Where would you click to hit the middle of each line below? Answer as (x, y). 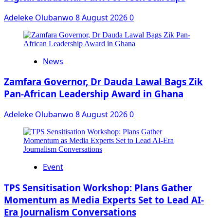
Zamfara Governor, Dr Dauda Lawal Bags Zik (103, 82)
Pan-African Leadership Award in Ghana (94, 94)
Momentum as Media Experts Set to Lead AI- (104, 200)
